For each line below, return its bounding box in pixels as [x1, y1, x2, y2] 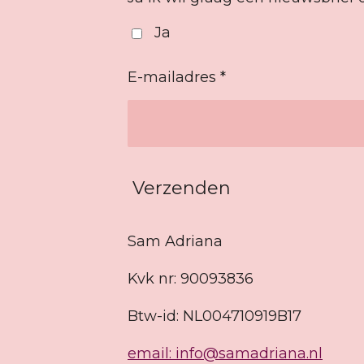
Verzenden [132, 176, 231, 199]
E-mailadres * [128, 68, 226, 87]
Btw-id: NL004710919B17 [128, 307, 301, 326]
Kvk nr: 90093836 [128, 270, 253, 288]
